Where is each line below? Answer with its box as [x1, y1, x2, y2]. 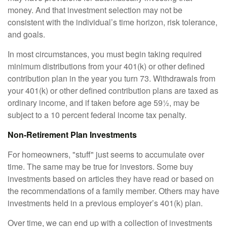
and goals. [8, 28, 45, 41]
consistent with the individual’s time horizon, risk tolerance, [8, 16, 217, 28]
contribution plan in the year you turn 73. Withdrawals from [8, 72, 215, 85]
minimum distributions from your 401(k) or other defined [8, 60, 205, 72]
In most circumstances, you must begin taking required [8, 48, 202, 60]
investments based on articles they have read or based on [8, 173, 214, 185]
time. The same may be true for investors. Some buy [8, 161, 193, 173]
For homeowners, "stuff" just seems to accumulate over [8, 148, 204, 161]
